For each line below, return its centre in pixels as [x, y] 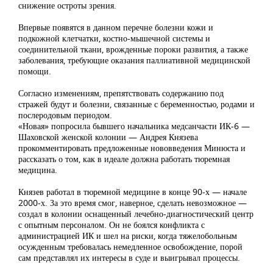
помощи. [35, 71]
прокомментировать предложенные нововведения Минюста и [132, 147]
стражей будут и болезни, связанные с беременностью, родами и [136, 104]
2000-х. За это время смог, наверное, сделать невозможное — [133, 202]
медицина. [38, 169]
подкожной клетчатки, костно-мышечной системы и [114, 38]
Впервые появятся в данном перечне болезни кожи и [116, 27]
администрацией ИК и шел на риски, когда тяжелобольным [128, 235]
